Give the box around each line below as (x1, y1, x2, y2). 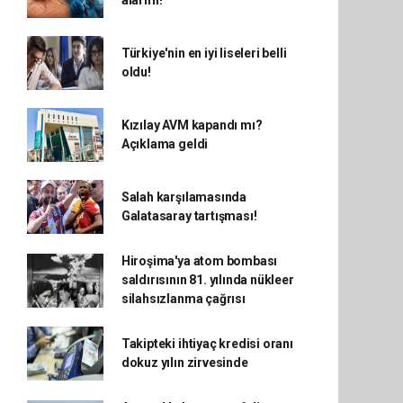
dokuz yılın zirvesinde (121, 355, 248, 370)
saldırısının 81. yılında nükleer (121, 273, 294, 287)
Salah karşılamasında (121, 190, 246, 204)
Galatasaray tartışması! (121, 209, 257, 223)
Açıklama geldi (121, 137, 209, 151)
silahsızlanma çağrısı (121, 291, 246, 306)
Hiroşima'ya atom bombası (121, 254, 278, 268)
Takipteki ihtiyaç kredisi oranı (121, 336, 293, 351)
